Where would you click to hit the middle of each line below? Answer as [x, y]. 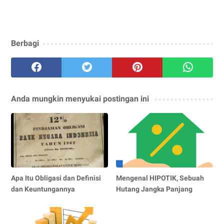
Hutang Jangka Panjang [154, 189]
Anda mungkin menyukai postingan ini [80, 98]
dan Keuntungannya [43, 189]
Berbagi [25, 43]
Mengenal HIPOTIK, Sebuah [160, 178]
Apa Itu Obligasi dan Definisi [56, 178]
